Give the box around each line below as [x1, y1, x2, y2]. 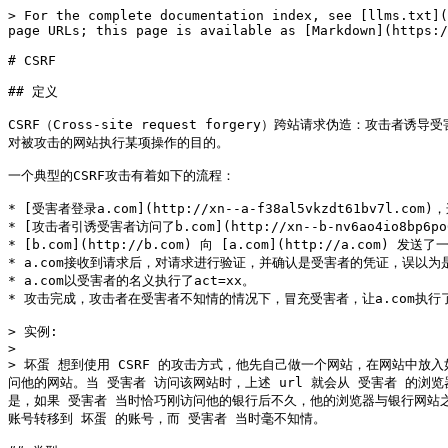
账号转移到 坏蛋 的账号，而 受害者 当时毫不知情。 [8, 411, 326, 426]
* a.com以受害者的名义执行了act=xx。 [8, 273, 255, 288]
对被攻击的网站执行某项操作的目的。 [8, 135, 229, 150]
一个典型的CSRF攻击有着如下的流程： [8, 168, 235, 183]
